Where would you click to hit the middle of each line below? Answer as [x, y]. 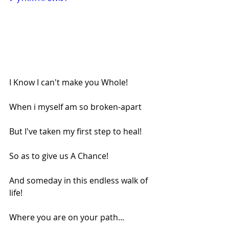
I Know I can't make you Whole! [68, 82]
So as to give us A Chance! [59, 156]
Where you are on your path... [67, 217]
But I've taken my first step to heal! [75, 131]
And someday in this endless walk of [79, 180]
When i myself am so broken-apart [75, 107]
